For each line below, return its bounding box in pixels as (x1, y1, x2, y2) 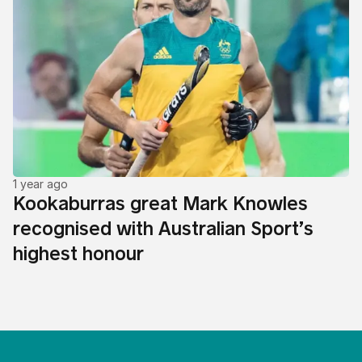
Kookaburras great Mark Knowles (13, 190, 308, 216)
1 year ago (13, 176, 68, 191)
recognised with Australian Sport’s (13, 215, 314, 241)
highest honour (13, 240, 144, 266)
